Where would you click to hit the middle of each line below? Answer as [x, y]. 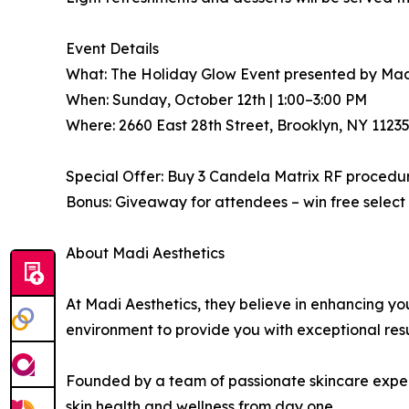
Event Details [112, 48]
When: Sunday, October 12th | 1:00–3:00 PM [216, 99]
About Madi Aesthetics [145, 252]
